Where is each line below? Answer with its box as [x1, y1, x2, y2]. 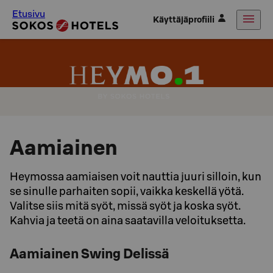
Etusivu [12, 7, 45, 19]
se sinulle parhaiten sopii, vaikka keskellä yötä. [10, 184, 244, 198]
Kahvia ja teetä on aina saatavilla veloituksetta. [10, 213, 246, 227]
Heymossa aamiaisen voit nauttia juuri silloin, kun [10, 169, 261, 183]
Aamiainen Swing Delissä [10, 245, 169, 262]
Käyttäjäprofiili [153, 14, 214, 25]
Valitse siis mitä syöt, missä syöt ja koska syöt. [10, 199, 241, 213]
